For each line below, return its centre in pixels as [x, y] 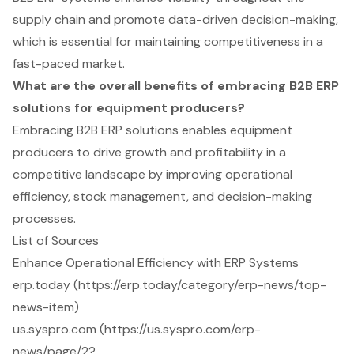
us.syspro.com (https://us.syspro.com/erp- [137, 329]
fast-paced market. [69, 63]
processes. [44, 218]
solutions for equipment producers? [129, 107]
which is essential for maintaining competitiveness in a [168, 41]
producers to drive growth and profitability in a [149, 152]
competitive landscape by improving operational [153, 174]
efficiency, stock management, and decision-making [162, 196]
